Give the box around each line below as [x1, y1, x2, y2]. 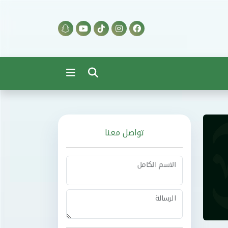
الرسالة [155, 191, 176, 205]
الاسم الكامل [137, 158, 176, 172]
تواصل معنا [105, 125, 144, 141]
